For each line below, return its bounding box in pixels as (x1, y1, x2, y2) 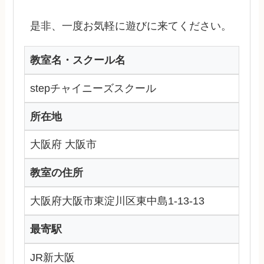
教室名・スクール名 (30, 54, 126, 66)
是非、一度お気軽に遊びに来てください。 (30, 19, 232, 32)
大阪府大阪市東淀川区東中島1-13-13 (30, 195, 205, 207)
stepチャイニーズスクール (30, 82, 157, 94)
